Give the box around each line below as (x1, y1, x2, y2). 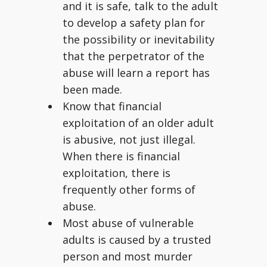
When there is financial (63, 149, 180, 163)
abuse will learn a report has (63, 66, 210, 80)
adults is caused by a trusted (63, 232, 211, 247)
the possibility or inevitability (63, 32, 215, 46)
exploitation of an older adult (63, 116, 214, 130)
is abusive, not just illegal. (63, 132, 195, 147)
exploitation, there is (63, 166, 170, 180)
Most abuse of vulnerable (63, 216, 194, 230)
